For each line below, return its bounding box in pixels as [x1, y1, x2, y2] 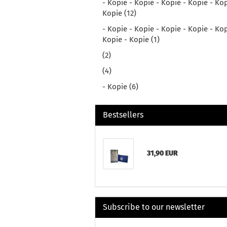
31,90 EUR [147, 149, 178, 158]
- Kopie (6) [102, 82, 138, 91]
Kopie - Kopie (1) [102, 35, 160, 44]
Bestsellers [103, 110, 143, 120]
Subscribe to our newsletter [103, 202, 205, 212]
